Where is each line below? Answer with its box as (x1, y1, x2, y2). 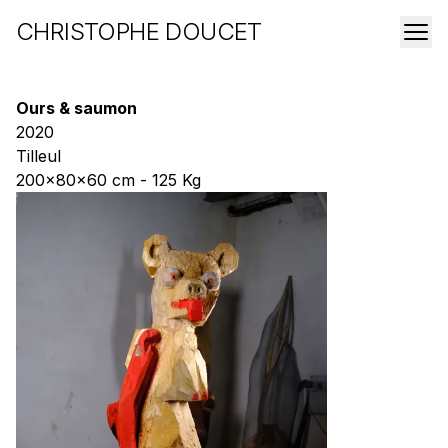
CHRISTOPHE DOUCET (16, 17, 262, 46)
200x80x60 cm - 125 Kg (16, 170, 201, 190)
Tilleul (16, 146, 61, 166)
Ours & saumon (16, 98, 137, 118)
